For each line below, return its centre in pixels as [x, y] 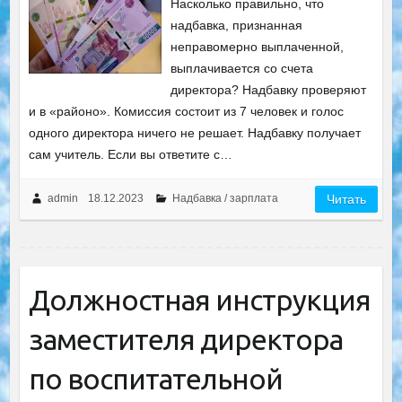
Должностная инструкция [199, 300]
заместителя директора [185, 339]
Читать [347, 199]
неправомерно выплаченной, [258, 47]
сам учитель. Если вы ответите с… [130, 154]
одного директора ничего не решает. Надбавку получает [194, 133]
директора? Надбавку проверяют [269, 90]
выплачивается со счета [242, 68]
